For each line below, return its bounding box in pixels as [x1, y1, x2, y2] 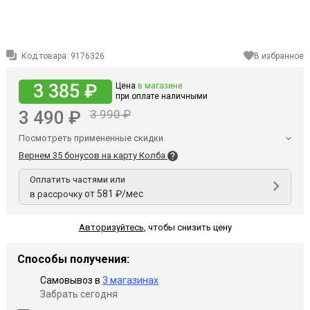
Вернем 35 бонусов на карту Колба [19, 149, 167, 161]
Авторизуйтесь [78, 221, 144, 232]
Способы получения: [17, 252, 129, 266]
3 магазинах [102, 274, 158, 286]
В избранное [254, 51, 304, 61]
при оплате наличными [116, 91, 208, 101]
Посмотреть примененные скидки [19, 132, 163, 143]
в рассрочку [30, 188, 84, 199]
